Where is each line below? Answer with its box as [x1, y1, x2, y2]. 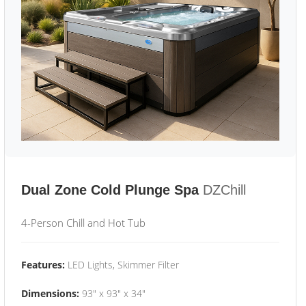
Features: [21, 258, 65, 271]
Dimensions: [21, 287, 79, 300]
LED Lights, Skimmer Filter [65, 258, 179, 271]
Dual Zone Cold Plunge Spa [21, 182, 199, 197]
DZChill [203, 182, 246, 197]
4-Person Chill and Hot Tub [21, 216, 145, 229]
